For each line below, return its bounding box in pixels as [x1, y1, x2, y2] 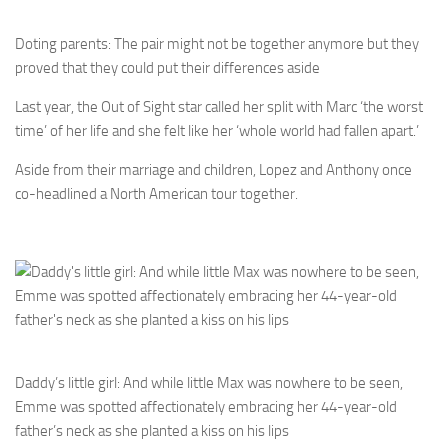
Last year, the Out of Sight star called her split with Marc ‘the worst [15, 97, 423, 116]
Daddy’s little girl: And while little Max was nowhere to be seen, [15, 373, 403, 392]
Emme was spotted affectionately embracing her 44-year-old [15, 397, 397, 416]
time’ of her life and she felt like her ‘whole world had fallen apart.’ [15, 121, 419, 140]
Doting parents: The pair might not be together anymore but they [15, 34, 419, 53]
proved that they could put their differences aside [15, 58, 320, 77]
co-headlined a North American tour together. [15, 184, 298, 203]
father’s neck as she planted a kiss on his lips [15, 421, 289, 440]
